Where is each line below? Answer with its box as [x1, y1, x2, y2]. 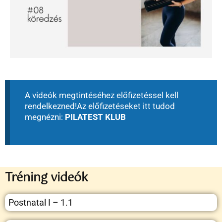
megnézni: [25, 112, 65, 122]
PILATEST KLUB [65, 112, 126, 122]
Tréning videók [5, 167, 88, 188]
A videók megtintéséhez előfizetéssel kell [25, 90, 178, 101]
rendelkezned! [25, 101, 77, 111]
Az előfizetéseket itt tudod [77, 101, 175, 111]
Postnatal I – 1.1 [8, 197, 73, 208]
